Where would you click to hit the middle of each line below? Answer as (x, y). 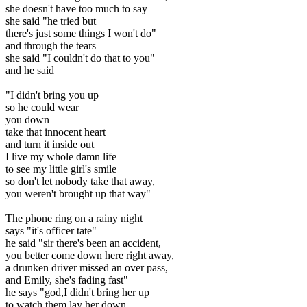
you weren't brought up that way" (78, 193)
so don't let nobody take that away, (80, 181)
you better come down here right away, (90, 255)
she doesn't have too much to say (76, 8)
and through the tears (51, 45)
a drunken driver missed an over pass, (87, 267)
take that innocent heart (56, 132)
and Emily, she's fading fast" (67, 280)
